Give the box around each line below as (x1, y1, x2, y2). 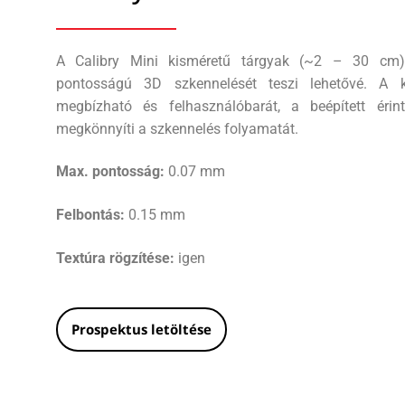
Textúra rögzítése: (56, 249, 174, 267)
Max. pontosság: (56, 163, 165, 181)
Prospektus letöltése (71, 320, 212, 339)
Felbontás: (56, 206, 125, 223)
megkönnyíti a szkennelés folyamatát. (56, 119, 298, 137)
